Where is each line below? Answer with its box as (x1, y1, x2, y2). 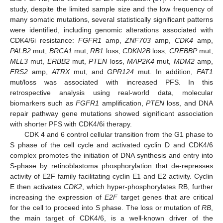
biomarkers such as (10, 99, 76, 107)
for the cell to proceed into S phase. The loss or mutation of (10, 203, 202, 212)
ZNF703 (125, 36, 151, 44)
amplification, (99, 99, 146, 107)
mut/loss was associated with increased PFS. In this (10, 78, 213, 86)
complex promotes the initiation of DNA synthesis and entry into (10, 151, 213, 159)
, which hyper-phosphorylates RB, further (82, 182, 213, 191)
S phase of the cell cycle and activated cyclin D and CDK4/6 (10, 140, 213, 149)
